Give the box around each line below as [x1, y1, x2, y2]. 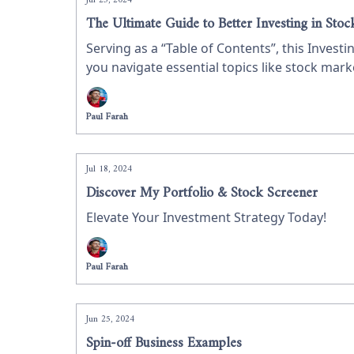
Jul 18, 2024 [86, 161, 132, 178]
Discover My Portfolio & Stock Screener [86, 181, 318, 205]
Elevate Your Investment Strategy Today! [86, 209, 326, 226]
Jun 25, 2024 [86, 311, 134, 328]
